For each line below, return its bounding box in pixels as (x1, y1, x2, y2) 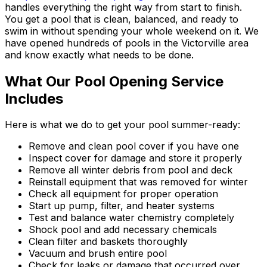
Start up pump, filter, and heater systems (29, 200, 215, 212)
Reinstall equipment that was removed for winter (29, 176, 248, 188)
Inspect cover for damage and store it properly (29, 152, 242, 164)
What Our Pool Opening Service (5, 72, 223, 90)
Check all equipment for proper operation (29, 188, 218, 200)
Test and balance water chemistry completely (29, 212, 234, 224)
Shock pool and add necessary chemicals (29, 223, 217, 236)
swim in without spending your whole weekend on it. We (5, 24, 259, 37)
